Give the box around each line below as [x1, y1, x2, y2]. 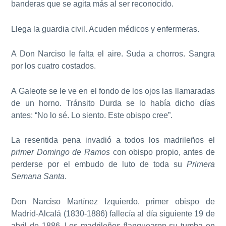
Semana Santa [11, 172, 65, 181]
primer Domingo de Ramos [11, 148, 110, 157]
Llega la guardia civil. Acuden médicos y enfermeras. [11, 24, 200, 33]
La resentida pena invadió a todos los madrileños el [11, 136, 215, 145]
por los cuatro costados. [11, 62, 96, 71]
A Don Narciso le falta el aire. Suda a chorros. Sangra [11, 49, 215, 59]
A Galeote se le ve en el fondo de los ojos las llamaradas [11, 86, 215, 95]
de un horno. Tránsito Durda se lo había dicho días [11, 98, 215, 107]
